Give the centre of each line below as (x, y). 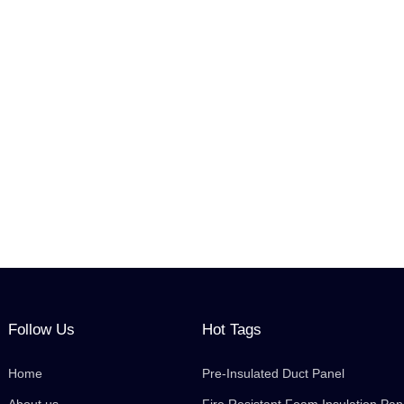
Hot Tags (231, 330)
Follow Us (42, 330)
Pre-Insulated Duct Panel (273, 374)
